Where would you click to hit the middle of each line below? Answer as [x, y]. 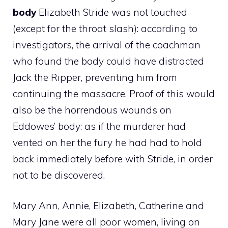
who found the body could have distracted [108, 61]
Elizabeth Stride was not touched [112, 12]
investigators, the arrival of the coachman [107, 45]
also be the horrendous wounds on [92, 110]
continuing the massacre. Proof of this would [114, 93]
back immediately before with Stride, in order [113, 159]
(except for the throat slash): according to [105, 28]
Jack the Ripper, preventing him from [95, 77]
